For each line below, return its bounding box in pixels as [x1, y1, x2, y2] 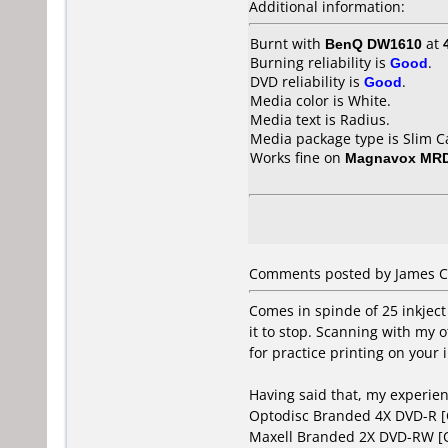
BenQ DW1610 [325, 34, 422, 53]
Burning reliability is [250, 53, 390, 72]
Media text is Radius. [250, 110, 390, 129]
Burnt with [250, 34, 325, 53]
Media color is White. [250, 91, 391, 110]
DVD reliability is [250, 72, 364, 91]
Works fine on [250, 148, 345, 167]
